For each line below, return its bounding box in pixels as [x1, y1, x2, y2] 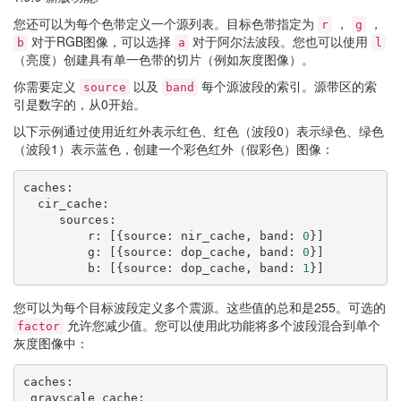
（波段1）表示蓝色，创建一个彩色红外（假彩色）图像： [13, 140, 334, 158]
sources [58, 212, 109, 226]
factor [17, 320, 60, 333]
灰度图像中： [13, 334, 89, 352]
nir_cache [180, 228, 245, 243]
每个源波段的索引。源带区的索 [198, 77, 377, 95]
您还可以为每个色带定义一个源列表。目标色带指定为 [13, 14, 318, 32]
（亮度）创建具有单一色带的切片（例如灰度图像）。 [13, 50, 314, 68]
